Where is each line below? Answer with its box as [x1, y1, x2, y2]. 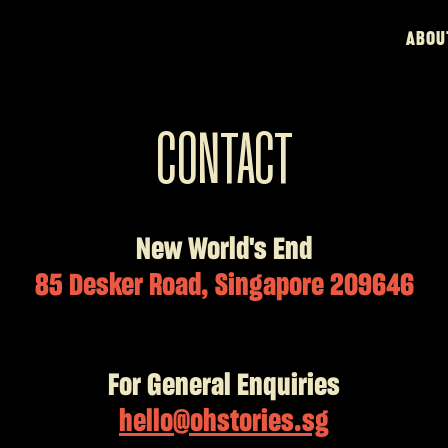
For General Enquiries [108, 371, 340, 401]
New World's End [136, 235, 312, 265]
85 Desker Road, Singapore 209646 [34, 271, 414, 301]
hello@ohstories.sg [119, 407, 329, 437]
